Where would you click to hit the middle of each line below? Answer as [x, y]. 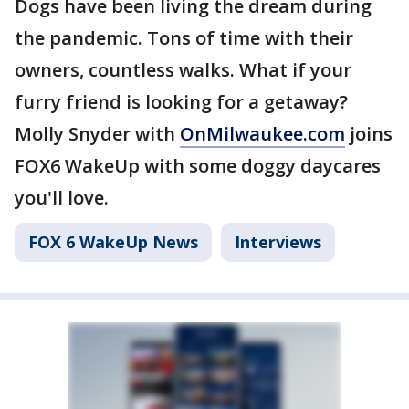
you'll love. [64, 198]
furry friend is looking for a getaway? [181, 102]
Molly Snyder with [97, 134]
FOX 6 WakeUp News [113, 242]
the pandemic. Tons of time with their [184, 38]
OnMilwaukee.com [262, 134]
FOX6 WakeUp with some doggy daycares [198, 166]
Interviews [278, 242]
